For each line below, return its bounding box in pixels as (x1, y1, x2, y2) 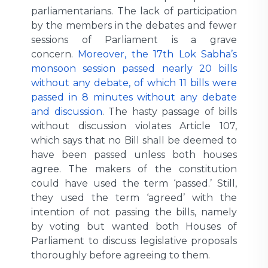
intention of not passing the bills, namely (31, 206, 237, 218)
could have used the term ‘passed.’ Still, (31, 177, 237, 189)
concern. (31, 48, 78, 60)
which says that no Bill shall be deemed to (31, 134, 237, 146)
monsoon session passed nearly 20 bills (31, 62, 237, 74)
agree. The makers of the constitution (31, 163, 237, 175)
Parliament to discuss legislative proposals (31, 234, 237, 246)
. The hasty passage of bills (102, 105, 237, 117)
